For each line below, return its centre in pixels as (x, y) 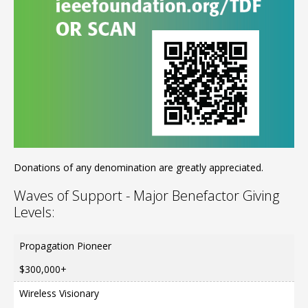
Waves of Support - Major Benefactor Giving (146, 195)
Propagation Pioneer (65, 245)
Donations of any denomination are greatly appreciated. (139, 167)
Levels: (34, 212)
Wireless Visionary (59, 293)
